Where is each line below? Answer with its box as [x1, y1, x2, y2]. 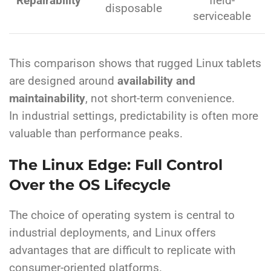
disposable [105, 2, 162, 16]
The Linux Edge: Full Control [9, 156, 223, 174]
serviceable [193, 10, 251, 24]
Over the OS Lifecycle [9, 176, 171, 194]
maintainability [9, 92, 85, 106]
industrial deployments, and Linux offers [9, 226, 216, 240]
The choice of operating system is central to [9, 209, 235, 223]
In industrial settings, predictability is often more [9, 109, 258, 123]
